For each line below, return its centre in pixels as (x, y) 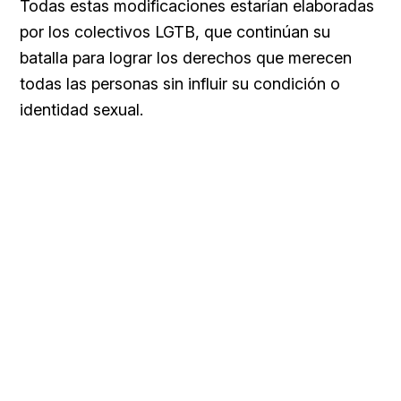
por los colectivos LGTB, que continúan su (175, 31)
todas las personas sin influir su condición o (180, 83)
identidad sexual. (81, 109)
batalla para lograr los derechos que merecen (186, 57)
